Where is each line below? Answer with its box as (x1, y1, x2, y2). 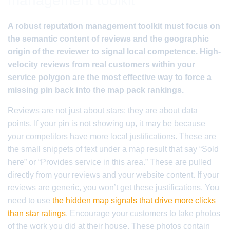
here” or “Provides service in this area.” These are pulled (8, 158, 212, 166)
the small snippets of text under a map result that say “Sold (8, 145, 219, 154)
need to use (8, 196, 52, 205)
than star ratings (8, 209, 66, 218)
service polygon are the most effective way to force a (8, 73, 212, 82)
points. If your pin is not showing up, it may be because (8, 119, 205, 128)
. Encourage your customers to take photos (66, 209, 220, 218)
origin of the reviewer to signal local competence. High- (8, 47, 221, 56)
